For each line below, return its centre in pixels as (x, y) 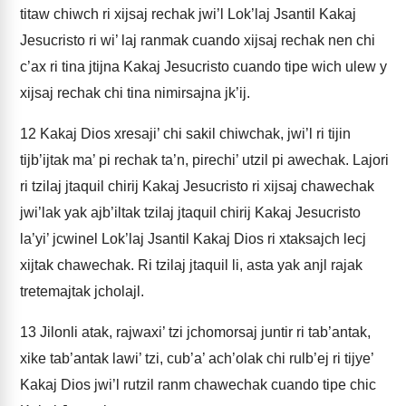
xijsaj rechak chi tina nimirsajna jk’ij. (135, 93)
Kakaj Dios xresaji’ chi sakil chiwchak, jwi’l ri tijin (193, 134)
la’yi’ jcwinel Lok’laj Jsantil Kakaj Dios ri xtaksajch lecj (193, 239)
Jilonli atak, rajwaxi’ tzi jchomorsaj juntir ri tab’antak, (203, 332)
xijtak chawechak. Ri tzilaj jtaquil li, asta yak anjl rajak (191, 265)
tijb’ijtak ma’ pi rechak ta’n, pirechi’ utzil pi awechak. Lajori (204, 160)
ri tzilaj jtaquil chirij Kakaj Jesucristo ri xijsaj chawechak (197, 186)
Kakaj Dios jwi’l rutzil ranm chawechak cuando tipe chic (198, 385)
